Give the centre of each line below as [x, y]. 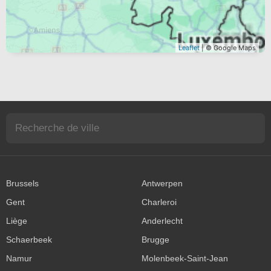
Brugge [155, 240]
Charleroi [159, 202]
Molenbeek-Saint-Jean [185, 258]
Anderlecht [162, 221]
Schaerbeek [29, 240]
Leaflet [189, 47]
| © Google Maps [228, 47]
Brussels [22, 183]
